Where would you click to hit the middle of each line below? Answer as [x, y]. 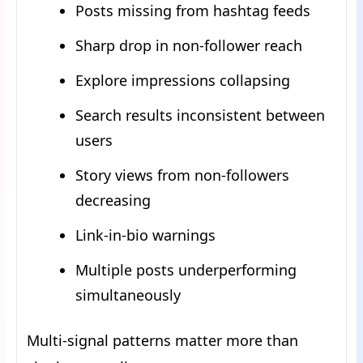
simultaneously [128, 295]
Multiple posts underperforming [186, 270]
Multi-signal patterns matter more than [162, 341]
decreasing [113, 201]
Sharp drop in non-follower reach [189, 46]
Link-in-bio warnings [145, 235]
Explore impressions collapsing [183, 81]
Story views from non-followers [182, 175]
